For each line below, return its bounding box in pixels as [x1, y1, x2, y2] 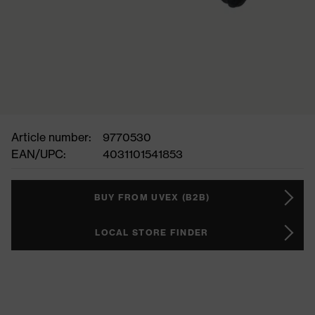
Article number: [11, 130, 91, 144]
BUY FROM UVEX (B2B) [94, 192, 210, 202]
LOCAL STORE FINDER [95, 227, 209, 238]
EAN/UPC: [11, 147, 66, 161]
